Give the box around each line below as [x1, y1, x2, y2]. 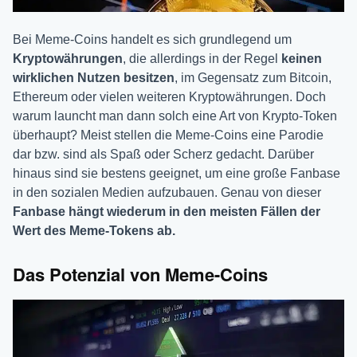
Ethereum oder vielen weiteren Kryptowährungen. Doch [13, 89, 326, 104]
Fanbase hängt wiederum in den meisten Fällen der [13, 204, 320, 218]
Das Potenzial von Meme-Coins [13, 261, 268, 287]
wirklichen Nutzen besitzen [13, 70, 175, 84]
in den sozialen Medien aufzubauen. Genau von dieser [13, 185, 321, 199]
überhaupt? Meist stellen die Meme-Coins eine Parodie [13, 127, 324, 142]
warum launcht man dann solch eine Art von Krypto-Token [13, 108, 337, 123]
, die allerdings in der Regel [123, 51, 281, 65]
